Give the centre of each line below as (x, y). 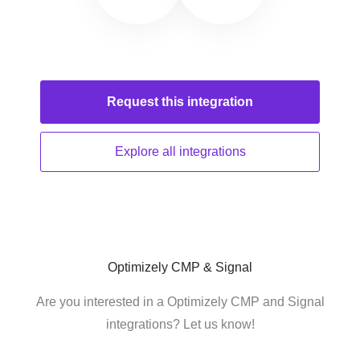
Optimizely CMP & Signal (180, 267)
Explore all (147, 151)
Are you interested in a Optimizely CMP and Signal (180, 302)
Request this (147, 102)
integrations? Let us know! (180, 324)
